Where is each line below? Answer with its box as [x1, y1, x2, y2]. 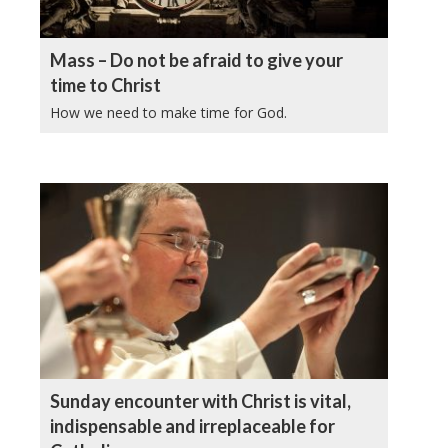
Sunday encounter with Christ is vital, [50, 389, 351, 412]
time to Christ [50, 73, 161, 96]
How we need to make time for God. [50, 102, 287, 122]
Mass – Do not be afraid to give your [50, 48, 343, 71]
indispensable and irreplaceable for [50, 414, 335, 437]
